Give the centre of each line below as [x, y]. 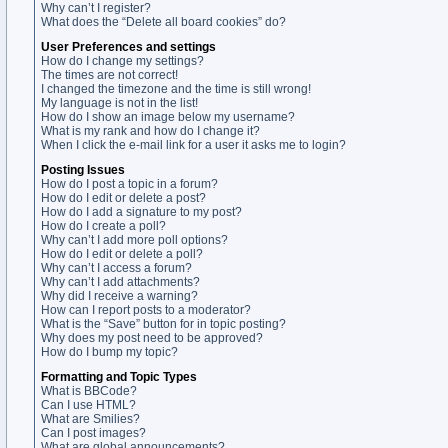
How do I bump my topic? [109, 352]
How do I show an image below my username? [168, 117]
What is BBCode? [89, 391]
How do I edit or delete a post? [123, 198]
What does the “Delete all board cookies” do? [163, 22]
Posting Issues [83, 170]
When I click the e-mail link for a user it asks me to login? [193, 145]
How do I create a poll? [103, 226]
